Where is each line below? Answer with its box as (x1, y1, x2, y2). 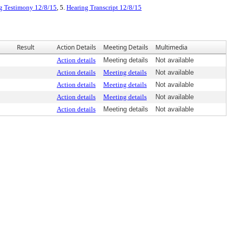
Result (17, 43, 34, 52)
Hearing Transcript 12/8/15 (66, 4, 142, 11)
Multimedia (155, 43, 188, 52)
